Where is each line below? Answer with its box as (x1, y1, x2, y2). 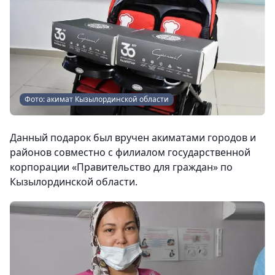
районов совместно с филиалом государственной (10, 145, 250, 159)
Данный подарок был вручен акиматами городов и (10, 130, 256, 144)
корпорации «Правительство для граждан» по (10, 160, 233, 174)
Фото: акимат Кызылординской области (25, 93, 169, 104)
